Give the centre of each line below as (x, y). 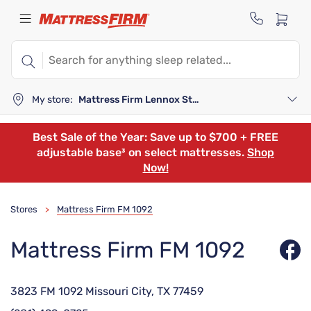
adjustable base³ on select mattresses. (142, 152)
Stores (24, 209)
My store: (52, 99)
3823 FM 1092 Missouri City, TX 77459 (107, 291)
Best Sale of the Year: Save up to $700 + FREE (155, 137)
